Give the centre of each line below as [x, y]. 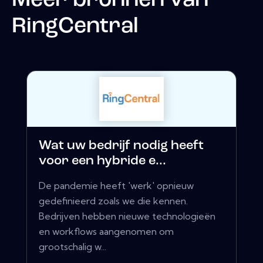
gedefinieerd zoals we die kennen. [113, 201]
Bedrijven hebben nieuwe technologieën [127, 216]
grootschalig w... [73, 247]
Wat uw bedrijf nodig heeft [121, 146]
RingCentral [75, 26]
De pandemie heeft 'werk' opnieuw [116, 186]
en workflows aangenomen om [106, 232]
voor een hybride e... [102, 161]
